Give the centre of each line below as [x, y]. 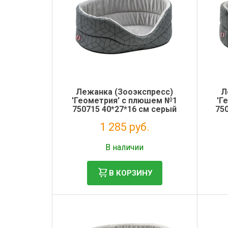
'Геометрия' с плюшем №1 [125, 101]
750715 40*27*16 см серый [125, 109]
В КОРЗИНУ [130, 173]
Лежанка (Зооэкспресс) [125, 92]
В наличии [125, 147]
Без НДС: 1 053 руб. [124, 139]
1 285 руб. [124, 127]
